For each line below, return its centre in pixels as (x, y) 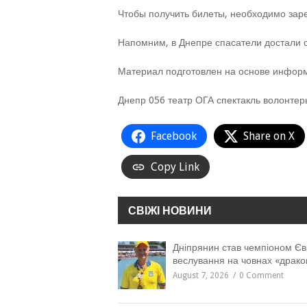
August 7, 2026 (201, 275)
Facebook (174, 136)
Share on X (269, 136)
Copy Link (175, 167)
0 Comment (261, 275)
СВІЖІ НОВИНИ (170, 211)
